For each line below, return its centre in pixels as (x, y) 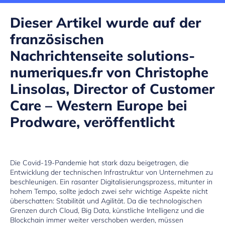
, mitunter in (193, 182)
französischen (57, 39)
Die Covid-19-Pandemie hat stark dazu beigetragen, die (99, 163)
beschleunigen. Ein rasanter (55, 182)
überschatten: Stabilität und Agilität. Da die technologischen (106, 201)
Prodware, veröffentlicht (92, 122)
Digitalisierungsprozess (137, 182)
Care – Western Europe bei (99, 105)
